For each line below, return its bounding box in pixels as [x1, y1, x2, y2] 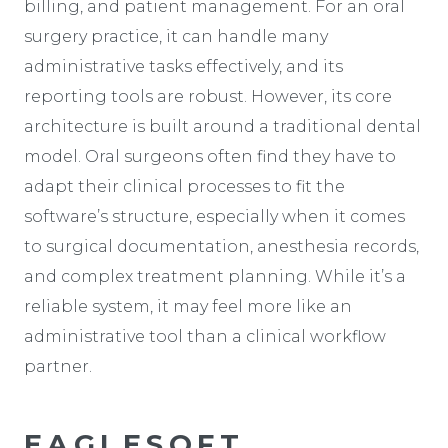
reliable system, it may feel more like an [24, 296, 352, 316]
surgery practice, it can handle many [24, 26, 328, 46]
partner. [24, 356, 92, 376]
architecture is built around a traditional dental [24, 116, 421, 136]
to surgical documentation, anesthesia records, [24, 236, 419, 256]
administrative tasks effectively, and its [24, 56, 343, 76]
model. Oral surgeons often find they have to [24, 146, 396, 166]
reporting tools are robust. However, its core [24, 86, 392, 106]
